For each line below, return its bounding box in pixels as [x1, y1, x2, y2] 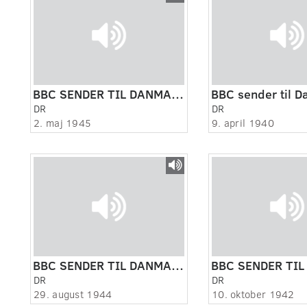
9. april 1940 [211, 116, 274, 130]
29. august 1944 [34, 287, 112, 302]
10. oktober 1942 [211, 287, 295, 302]
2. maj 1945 [34, 116, 92, 130]
